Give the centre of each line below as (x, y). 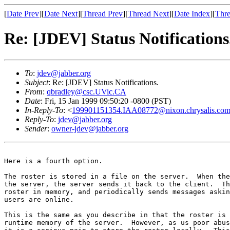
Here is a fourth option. (53, 161)
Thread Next (148, 14)
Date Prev (23, 14)
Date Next (61, 14)
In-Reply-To (44, 110)
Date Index (192, 14)
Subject (36, 82)
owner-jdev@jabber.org (90, 128)
